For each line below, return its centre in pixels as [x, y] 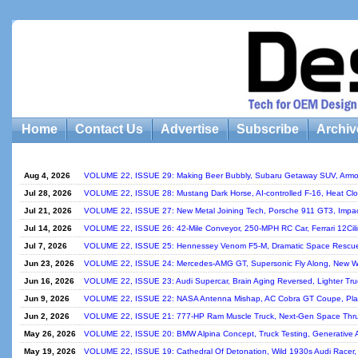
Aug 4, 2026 [47, 175]
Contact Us [109, 129]
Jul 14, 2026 [48, 228]
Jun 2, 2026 [47, 316]
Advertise [190, 129]
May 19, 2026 [50, 351]
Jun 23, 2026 [49, 263]
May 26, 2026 [50, 334]
